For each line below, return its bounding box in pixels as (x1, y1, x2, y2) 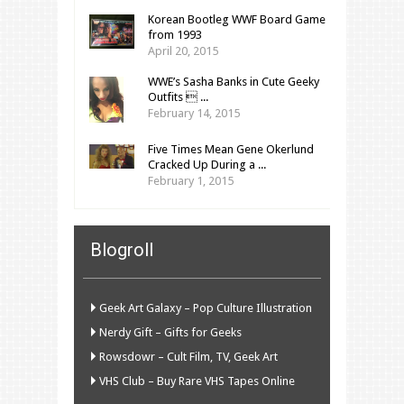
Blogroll (90, 239, 153, 261)
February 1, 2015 (148, 174, 234, 188)
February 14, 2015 (148, 106, 240, 121)
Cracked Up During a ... (148, 158, 266, 171)
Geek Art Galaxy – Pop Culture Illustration (99, 301, 312, 315)
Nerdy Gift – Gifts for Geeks (99, 326, 242, 339)
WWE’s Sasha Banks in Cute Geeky (148, 75, 319, 89)
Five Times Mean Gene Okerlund (148, 142, 314, 156)
